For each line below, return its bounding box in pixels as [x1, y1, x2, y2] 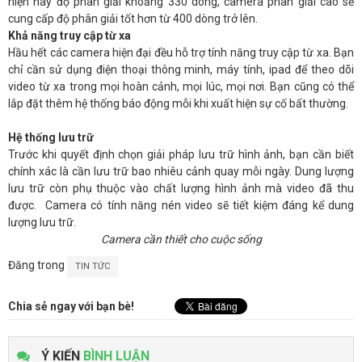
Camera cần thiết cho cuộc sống [100, 233, 262, 246]
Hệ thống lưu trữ [8, 131, 94, 144]
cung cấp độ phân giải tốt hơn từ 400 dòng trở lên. [8, 12, 258, 25]
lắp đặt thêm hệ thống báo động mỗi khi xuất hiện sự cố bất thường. [8, 97, 348, 110]
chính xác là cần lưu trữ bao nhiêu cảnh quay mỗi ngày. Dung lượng [8, 165, 354, 178]
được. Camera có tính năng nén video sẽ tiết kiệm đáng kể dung [8, 199, 354, 212]
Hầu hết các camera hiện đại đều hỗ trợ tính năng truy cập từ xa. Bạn [8, 46, 354, 59]
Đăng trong [8, 259, 67, 271]
